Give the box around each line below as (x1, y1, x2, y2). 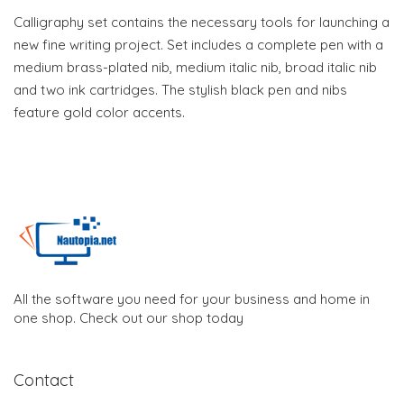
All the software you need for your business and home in (14, 290, 370, 308)
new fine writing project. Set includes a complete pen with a (14, 36, 383, 53)
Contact (14, 370, 74, 390)
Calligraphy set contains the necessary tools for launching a (14, 14, 390, 31)
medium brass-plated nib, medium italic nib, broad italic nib (14, 59, 377, 76)
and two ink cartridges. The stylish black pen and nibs (14, 81, 347, 98)
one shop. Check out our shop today (14, 309, 243, 326)
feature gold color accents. (14, 104, 185, 121)
